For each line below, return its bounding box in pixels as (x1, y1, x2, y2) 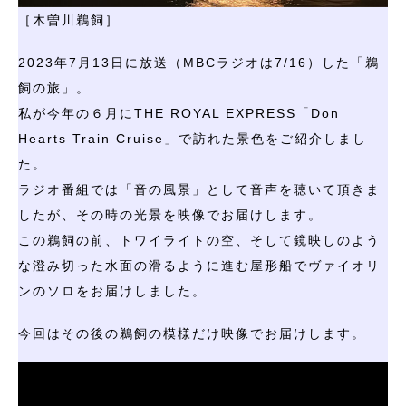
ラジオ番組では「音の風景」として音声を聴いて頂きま (18, 181, 381, 197)
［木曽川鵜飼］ (18, 12, 120, 27)
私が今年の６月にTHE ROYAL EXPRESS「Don (18, 105, 340, 121)
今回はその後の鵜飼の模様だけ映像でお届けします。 (18, 325, 366, 341)
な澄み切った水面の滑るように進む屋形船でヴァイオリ (18, 257, 381, 273)
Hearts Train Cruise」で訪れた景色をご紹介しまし (18, 130, 367, 146)
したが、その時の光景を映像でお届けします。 (18, 207, 323, 222)
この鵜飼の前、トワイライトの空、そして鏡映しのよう (18, 232, 381, 247)
